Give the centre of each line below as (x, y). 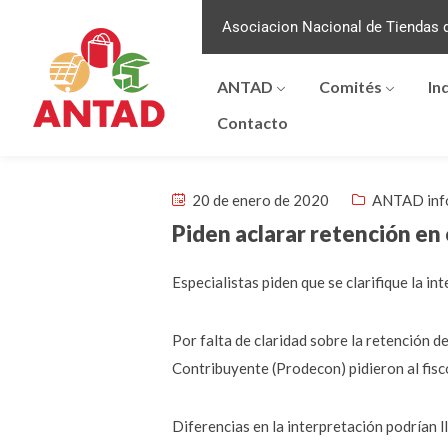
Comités (350, 86)
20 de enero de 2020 (259, 200)
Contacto (252, 122)
